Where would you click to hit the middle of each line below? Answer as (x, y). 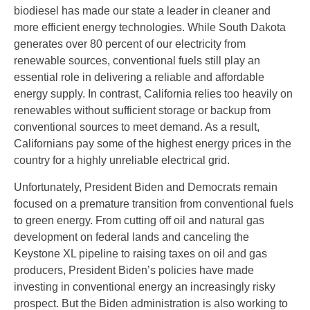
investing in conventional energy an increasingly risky (145, 286)
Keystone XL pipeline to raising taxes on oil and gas (140, 253)
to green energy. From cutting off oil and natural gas (139, 220)
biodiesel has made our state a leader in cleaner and (142, 10)
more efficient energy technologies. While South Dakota (150, 27)
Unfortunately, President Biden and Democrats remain (146, 187)
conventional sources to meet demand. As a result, (137, 127)
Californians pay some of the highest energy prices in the (153, 143)
